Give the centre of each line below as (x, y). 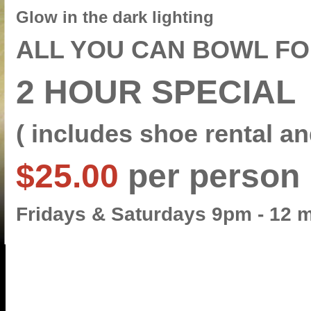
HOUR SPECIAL (170, 92)
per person (214, 176)
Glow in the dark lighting (115, 17)
